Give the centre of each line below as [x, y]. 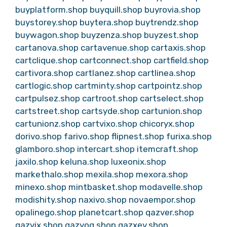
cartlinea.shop [167, 73]
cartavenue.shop [115, 47]
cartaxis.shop [178, 47]
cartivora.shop [44, 73]
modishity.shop [46, 199]
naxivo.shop [103, 199]
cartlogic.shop [44, 85]
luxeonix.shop [139, 161]
